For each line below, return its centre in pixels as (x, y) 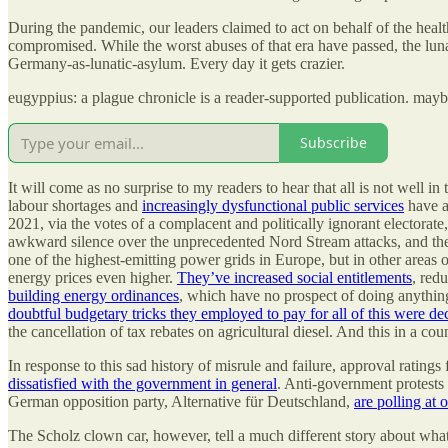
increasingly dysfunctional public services (273, 205)
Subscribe (333, 143)
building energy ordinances (93, 295)
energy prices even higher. (92, 277)
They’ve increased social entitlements (294, 277)
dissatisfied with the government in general (142, 383)
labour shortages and (75, 205)
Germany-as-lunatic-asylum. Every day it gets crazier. (176, 63)
